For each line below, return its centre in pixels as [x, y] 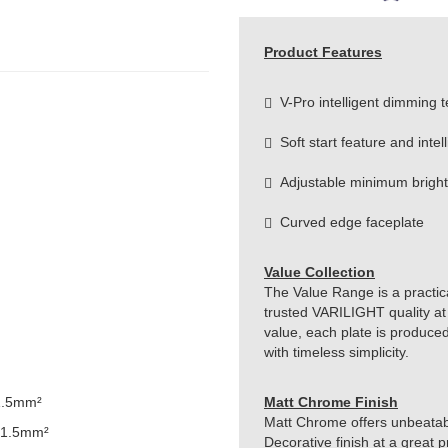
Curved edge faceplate [348, 221]
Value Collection [319, 271]
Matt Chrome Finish [331, 401]
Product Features [323, 51]
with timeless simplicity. [336, 351]
